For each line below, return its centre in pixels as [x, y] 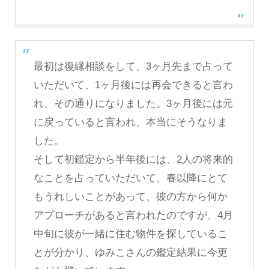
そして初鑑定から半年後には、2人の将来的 [133, 160]
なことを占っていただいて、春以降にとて [130, 178]
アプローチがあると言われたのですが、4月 [133, 216]
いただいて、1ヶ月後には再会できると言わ [133, 85]
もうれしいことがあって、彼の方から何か [130, 197]
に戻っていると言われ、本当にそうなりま [130, 122]
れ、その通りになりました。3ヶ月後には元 [133, 104]
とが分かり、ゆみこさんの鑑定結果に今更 [130, 253]
